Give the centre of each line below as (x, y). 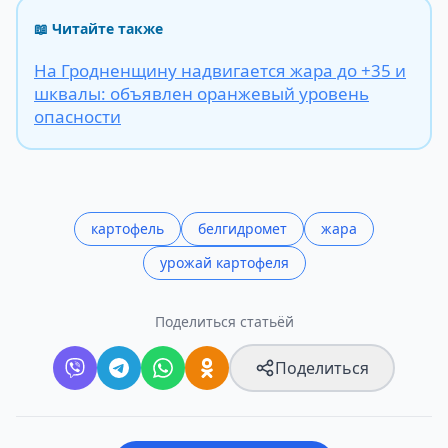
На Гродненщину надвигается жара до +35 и (220, 71)
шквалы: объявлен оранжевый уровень (201, 94)
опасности (77, 117)
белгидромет (242, 229)
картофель (127, 229)
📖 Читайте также (98, 29)
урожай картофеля (224, 263)
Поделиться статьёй (224, 322)
